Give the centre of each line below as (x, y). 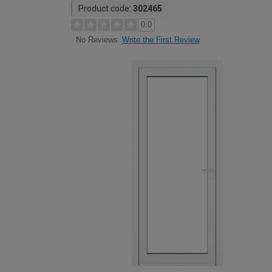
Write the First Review (161, 40)
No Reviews (97, 40)
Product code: (106, 8)
